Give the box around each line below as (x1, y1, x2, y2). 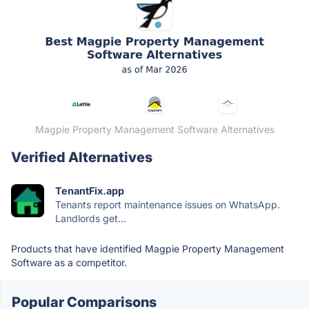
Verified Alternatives (11, 148, 152, 166)
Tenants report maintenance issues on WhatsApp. (55, 198, 280, 210)
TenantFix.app (55, 184, 124, 197)
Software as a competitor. (11, 256, 127, 268)
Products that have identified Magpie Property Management (11, 242, 284, 255)
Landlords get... (55, 212, 126, 224)
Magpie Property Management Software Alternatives (34, 123, 275, 135)
